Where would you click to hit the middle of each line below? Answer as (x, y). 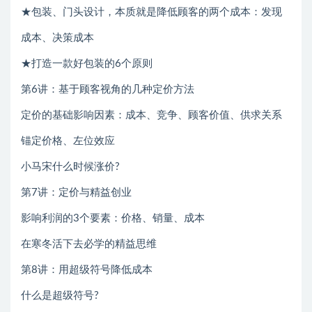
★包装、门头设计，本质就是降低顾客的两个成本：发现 (151, 12)
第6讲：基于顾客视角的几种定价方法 (108, 89)
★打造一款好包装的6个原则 (87, 63)
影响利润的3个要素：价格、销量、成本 (113, 218)
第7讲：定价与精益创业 (76, 192)
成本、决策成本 (57, 38)
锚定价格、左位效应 (68, 141)
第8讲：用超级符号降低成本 (87, 270)
